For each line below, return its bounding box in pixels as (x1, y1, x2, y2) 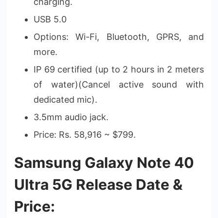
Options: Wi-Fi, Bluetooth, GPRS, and (34, 31, 204, 42)
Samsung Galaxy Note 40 (14, 153, 194, 171)
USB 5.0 (34, 14, 67, 24)
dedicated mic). (34, 94, 97, 105)
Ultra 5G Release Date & (14, 175, 182, 193)
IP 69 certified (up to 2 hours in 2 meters (34, 64, 204, 74)
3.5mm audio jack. (34, 111, 109, 122)
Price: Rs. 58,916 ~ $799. (34, 129, 136, 140)
